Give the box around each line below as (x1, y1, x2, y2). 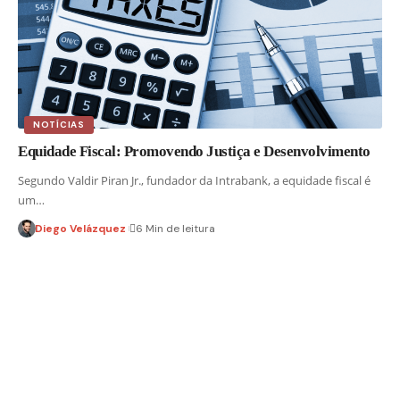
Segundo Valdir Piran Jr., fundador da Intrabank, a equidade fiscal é (18, 171, 371, 188)
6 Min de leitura (135, 221, 215, 236)
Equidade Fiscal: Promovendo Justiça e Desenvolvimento (18, 142, 371, 160)
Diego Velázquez (34, 221, 126, 236)
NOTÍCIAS (33, 118, 85, 130)
